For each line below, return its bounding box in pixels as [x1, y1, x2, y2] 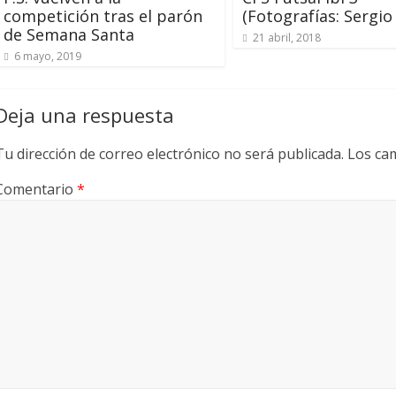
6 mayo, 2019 [14, 49, 81, 65]
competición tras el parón [4, 5, 202, 27]
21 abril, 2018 [253, 30, 321, 46]
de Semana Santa [4, 24, 134, 46]
